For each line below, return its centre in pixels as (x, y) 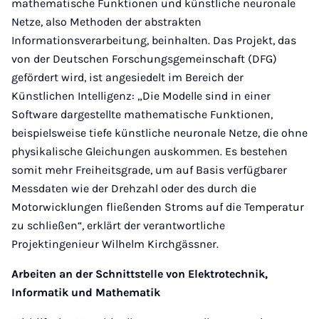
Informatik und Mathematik (86, 292)
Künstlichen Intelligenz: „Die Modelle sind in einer (141, 96)
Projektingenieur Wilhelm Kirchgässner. (115, 244)
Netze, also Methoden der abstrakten (106, 22)
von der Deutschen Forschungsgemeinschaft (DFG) (144, 59)
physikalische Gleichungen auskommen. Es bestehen (150, 151)
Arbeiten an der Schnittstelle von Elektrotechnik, (140, 274)
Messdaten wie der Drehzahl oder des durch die (134, 188)
